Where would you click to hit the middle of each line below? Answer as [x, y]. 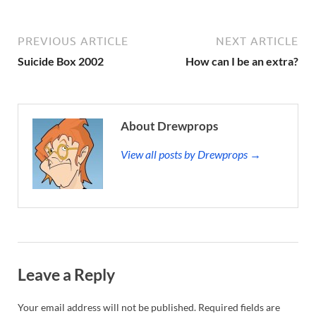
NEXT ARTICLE [257, 41]
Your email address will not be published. [107, 307]
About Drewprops [169, 126]
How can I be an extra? [242, 61]
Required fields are [239, 307]
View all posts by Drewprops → [191, 154]
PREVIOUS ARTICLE [73, 41]
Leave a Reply [66, 274]
